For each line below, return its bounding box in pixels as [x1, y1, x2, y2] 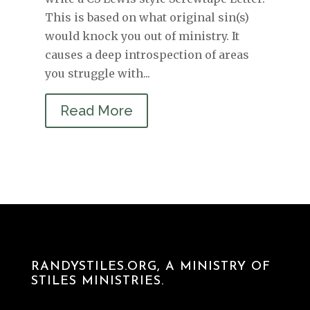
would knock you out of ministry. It [44, 28, 239, 43]
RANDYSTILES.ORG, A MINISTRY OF [30, 259, 271, 273]
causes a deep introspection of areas [44, 47, 249, 62]
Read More [60, 102, 133, 119]
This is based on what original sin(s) [44, 10, 249, 24]
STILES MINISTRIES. [30, 274, 164, 288]
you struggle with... [44, 66, 150, 80]
